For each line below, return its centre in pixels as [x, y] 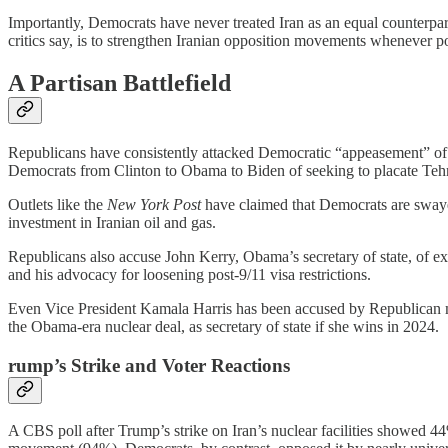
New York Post [154, 204]
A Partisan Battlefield [119, 83]
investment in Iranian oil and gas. [112, 222]
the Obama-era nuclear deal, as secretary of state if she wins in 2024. [223, 326]
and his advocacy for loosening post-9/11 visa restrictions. [189, 274]
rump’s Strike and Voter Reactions [149, 365]
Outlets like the [57, 204]
